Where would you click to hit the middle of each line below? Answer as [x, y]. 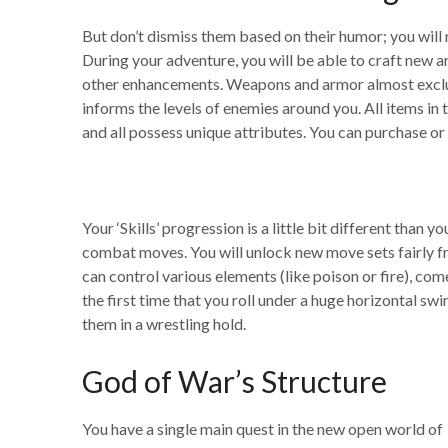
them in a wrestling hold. [164, 323]
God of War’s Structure [234, 381]
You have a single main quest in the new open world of [264, 428]
